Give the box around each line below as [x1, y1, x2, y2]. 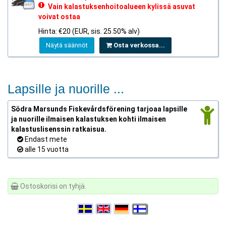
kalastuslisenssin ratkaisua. [11, 125, 106, 133]
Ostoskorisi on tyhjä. [19, 182, 86, 190]
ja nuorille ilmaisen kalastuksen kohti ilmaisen [11, 115, 166, 123]
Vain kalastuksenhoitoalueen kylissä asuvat [48, 3, 196, 11]
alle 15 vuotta [23, 145, 69, 153]
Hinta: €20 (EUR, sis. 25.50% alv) [38, 27, 140, 35]
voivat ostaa [38, 13, 80, 21]
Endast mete [23, 135, 67, 143]
